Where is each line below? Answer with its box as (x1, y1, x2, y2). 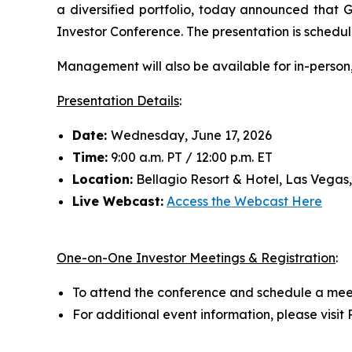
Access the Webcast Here (167, 192, 322, 209)
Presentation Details (57, 92, 179, 108)
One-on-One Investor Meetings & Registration (57, 249, 335, 266)
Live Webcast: (72, 192, 163, 209)
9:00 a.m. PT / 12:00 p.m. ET (108, 148, 273, 165)
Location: (72, 170, 133, 187)
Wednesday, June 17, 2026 (111, 126, 272, 143)
